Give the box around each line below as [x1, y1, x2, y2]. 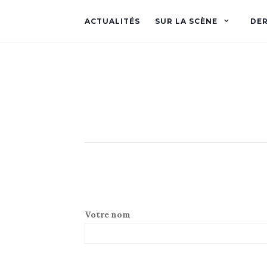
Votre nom [85, 209, 131, 220]
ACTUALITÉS [85, 17, 140, 26]
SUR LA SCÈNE [155, 17, 218, 26]
